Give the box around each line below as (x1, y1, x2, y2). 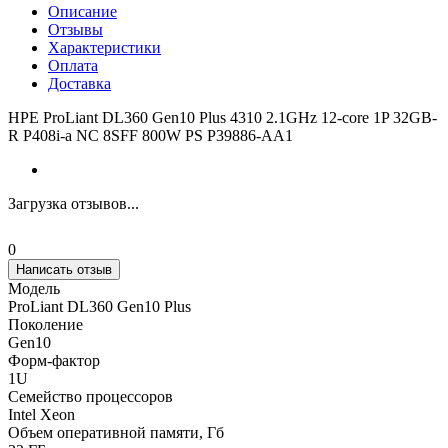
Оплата (48, 57, 98, 75)
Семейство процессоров (8, 388, 173, 406)
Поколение (8, 316, 83, 334)
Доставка (48, 75, 111, 93)
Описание (48, 3, 117, 21)
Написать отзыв (16, 262, 112, 278)
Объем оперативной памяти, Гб (8, 424, 224, 442)
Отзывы (48, 21, 103, 39)
